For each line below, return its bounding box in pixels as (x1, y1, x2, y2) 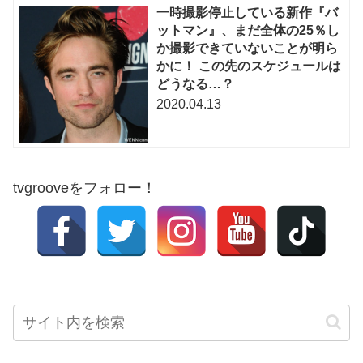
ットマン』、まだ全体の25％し (156, 23, 340, 38)
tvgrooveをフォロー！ (13, 179, 156, 196)
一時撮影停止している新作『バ (156, 6, 339, 20)
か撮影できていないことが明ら (156, 41, 339, 56)
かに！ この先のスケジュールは (156, 59, 342, 74)
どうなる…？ (156, 77, 235, 92)
